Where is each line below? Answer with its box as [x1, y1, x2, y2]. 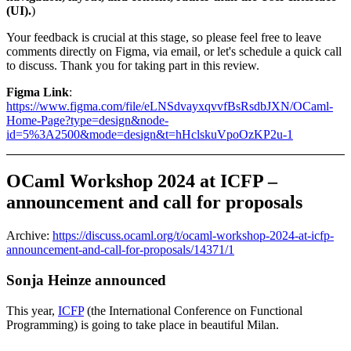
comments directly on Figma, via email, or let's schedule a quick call [6, 45, 342, 59]
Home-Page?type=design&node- [6, 114, 168, 128]
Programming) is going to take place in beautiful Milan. [6, 317, 279, 331]
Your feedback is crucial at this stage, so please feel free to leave [6, 31, 321, 45]
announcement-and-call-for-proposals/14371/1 [6, 243, 234, 257]
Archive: [6, 229, 52, 243]
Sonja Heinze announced [6, 272, 166, 288]
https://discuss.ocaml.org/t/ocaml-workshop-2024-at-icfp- [52, 229, 334, 243]
